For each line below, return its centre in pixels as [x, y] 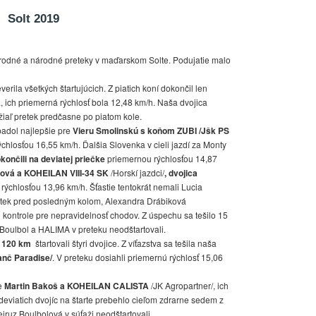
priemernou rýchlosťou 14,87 [161, 159]
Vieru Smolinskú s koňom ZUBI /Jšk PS [151, 131]
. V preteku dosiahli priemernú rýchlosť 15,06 [138, 257]
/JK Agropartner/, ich [190, 286]
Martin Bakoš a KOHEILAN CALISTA [78, 286]
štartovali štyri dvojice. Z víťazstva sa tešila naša [124, 243]
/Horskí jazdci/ [136, 173]
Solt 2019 [34, 19]
